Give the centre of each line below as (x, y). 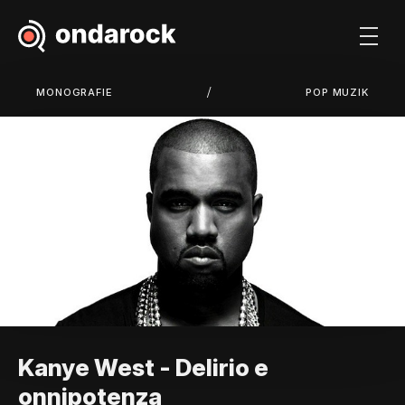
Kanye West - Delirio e (143, 367)
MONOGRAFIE (75, 92)
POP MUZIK (337, 92)
